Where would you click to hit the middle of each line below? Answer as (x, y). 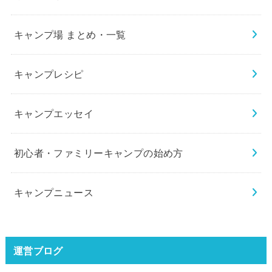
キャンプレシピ (49, 74)
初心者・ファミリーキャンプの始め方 (98, 153)
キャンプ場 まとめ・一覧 (70, 34)
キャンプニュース (54, 192)
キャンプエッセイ (54, 113)
